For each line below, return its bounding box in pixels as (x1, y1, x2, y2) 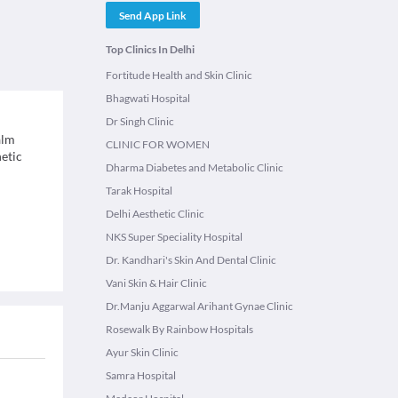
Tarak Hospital (106, 184, 172, 197)
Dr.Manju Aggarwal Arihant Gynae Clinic (106, 299, 293, 313)
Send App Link (119, 8, 187, 22)
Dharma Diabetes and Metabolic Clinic (106, 161, 283, 174)
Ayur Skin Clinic (106, 346, 179, 359)
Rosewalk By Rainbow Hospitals (106, 322, 253, 336)
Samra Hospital (106, 369, 176, 382)
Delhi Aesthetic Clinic (106, 207, 204, 220)
